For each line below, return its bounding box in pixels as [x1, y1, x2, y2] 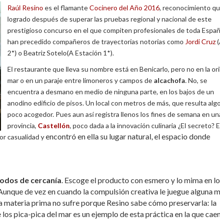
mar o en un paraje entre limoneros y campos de [7, 76, 154, 84]
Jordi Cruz [185, 37, 217, 46]
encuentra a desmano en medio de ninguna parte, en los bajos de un [7, 87, 214, 96]
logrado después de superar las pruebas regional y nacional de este [7, 14, 212, 23]
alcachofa [154, 76, 185, 84]
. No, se [185, 76, 207, 84]
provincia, [7, 121, 38, 130]
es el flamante [43, 3, 89, 12]
